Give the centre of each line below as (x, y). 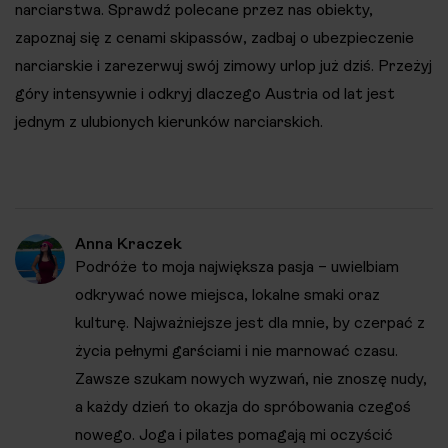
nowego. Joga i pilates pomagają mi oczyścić (234, 435)
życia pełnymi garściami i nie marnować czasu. (236, 351)
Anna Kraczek (128, 244)
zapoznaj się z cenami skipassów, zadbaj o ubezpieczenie (214, 38)
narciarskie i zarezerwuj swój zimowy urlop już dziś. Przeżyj (223, 66)
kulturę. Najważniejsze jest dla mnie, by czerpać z (250, 323)
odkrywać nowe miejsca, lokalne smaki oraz (227, 295)
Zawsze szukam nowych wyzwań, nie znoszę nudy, (251, 379)
